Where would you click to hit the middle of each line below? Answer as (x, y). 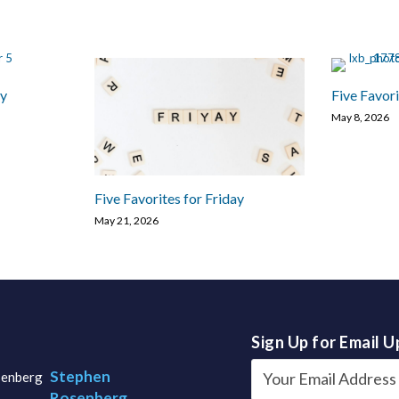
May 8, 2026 (360, 117)
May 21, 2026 (126, 221)
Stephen (80, 376)
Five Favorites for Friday (169, 199)
